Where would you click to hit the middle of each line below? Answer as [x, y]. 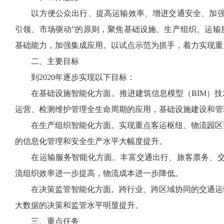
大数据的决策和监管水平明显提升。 [79, 205]
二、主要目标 [47, 61]
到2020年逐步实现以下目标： [75, 77]
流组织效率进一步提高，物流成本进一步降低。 [99, 173]
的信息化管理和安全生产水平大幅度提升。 [91, 141]
